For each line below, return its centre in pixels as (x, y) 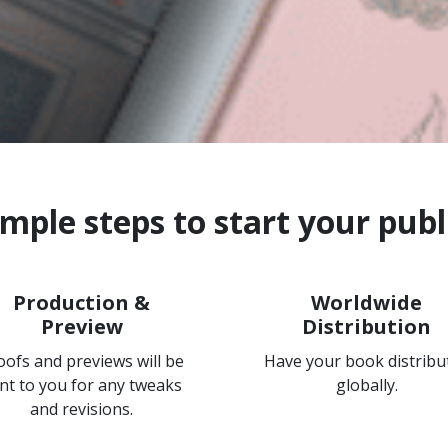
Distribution (366, 326)
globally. (366, 385)
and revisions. (81, 409)
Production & (81, 302)
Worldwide (366, 302)
